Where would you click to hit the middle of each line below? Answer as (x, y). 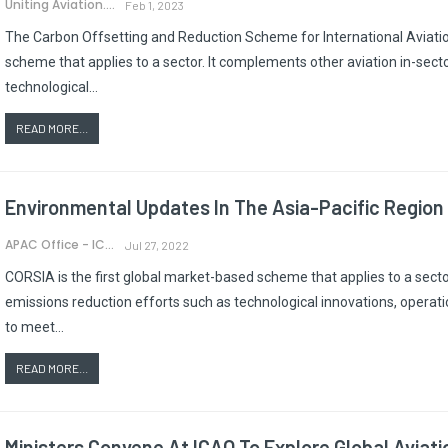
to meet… (34, 326)
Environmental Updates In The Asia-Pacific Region (224, 206)
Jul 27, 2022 (157, 244)
